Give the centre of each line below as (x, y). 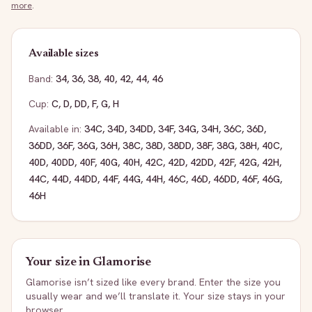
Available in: (55, 129)
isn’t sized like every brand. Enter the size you (176, 282)
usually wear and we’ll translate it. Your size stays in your (156, 296)
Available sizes (64, 54)
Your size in (59, 263)
